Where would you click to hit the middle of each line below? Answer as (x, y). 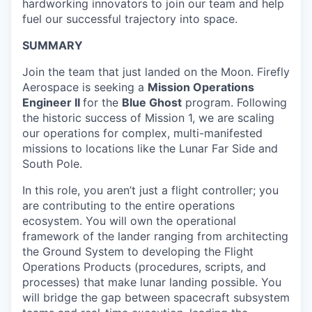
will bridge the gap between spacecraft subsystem (156, 297)
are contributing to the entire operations (128, 205)
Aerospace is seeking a (85, 87)
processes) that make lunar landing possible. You (152, 282)
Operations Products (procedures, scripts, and (144, 267)
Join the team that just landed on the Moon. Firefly (156, 72)
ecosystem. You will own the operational (129, 221)
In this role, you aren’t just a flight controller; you (150, 190)
